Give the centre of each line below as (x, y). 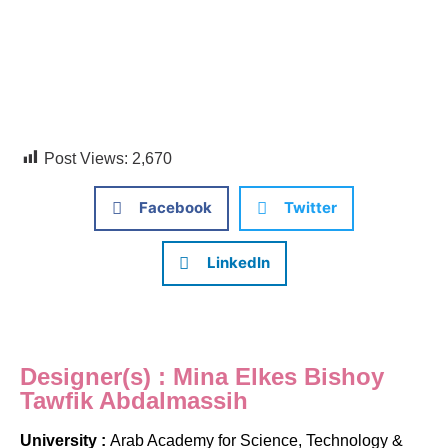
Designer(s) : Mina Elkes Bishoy (202, 376)
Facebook (175, 208)
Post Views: (86, 158)
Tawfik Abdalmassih (134, 400)
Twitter (310, 208)
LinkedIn (238, 263)
